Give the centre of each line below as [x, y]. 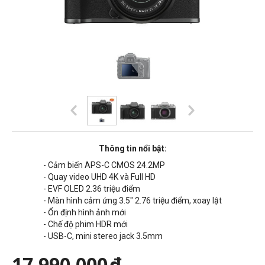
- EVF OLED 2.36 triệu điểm [92, 188]
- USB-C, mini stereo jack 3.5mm [104, 236]
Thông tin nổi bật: [132, 148]
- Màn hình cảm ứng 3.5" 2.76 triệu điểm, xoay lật [132, 200]
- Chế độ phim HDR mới [85, 224]
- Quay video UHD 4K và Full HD [99, 177]
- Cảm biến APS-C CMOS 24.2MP [104, 165]
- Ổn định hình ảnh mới [85, 212]
